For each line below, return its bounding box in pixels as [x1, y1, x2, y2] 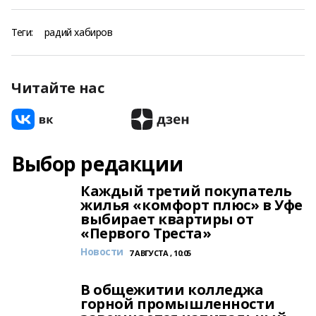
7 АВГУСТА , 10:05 [129, 248, 191, 258]
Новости [80, 245, 124, 258]
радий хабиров [44, 25, 113, 39]
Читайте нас [11, 78, 104, 97]
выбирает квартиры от [80, 209, 254, 229]
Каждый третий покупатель [80, 181, 292, 200]
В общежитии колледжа [80, 280, 264, 299]
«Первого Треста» [80, 224, 212, 243]
